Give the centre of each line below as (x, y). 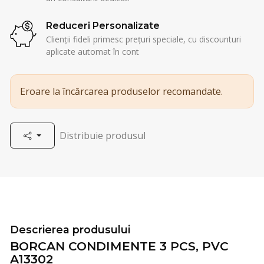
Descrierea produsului (70, 230)
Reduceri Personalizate (103, 25)
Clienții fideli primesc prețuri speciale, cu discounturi (143, 39)
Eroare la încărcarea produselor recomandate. (121, 91)
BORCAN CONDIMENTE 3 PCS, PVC (119, 246)
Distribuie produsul (103, 136)
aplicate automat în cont (92, 51)
